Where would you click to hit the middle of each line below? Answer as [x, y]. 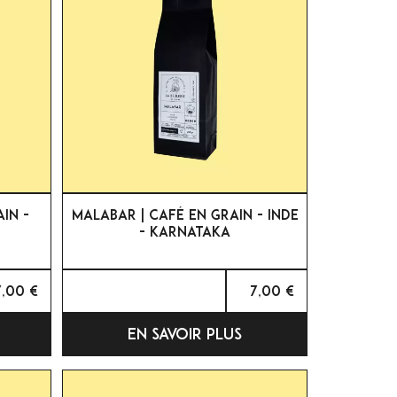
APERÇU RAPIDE [195, 213]
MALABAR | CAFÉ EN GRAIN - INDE [185, 214]
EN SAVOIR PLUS [185, 334]
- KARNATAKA [185, 231]
